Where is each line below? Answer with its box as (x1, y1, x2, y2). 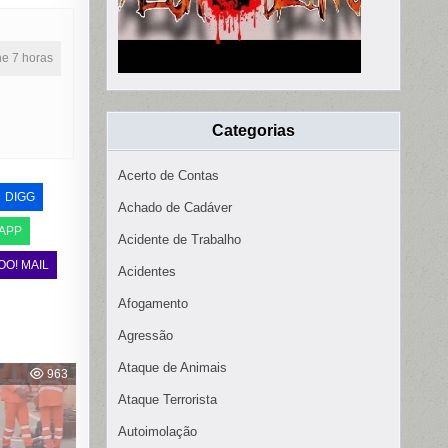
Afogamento (118, 296, 188, 312)
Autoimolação (118, 424, 197, 440)
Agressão (118, 328, 173, 344)
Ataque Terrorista (118, 392, 217, 408)
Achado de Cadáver (118, 200, 232, 216)
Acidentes (118, 264, 176, 280)
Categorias (212, 122, 295, 140)
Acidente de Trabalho (118, 232, 241, 248)
